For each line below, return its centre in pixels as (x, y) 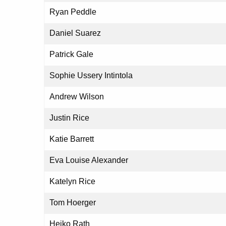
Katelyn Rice (72, 182)
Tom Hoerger (73, 203)
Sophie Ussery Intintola (91, 76)
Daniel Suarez (75, 33)
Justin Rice (69, 118)
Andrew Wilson (77, 97)
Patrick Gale (71, 54)
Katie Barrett (72, 139)
